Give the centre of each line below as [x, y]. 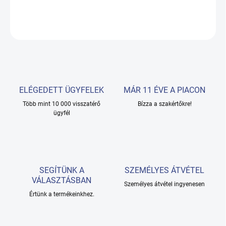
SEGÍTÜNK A [62, 171]
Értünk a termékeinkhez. [62, 194]
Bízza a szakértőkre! [164, 104]
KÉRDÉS [192, 27]
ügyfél [62, 113]
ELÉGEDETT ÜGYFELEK [62, 90]
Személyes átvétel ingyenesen [164, 184]
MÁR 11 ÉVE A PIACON [164, 90]
